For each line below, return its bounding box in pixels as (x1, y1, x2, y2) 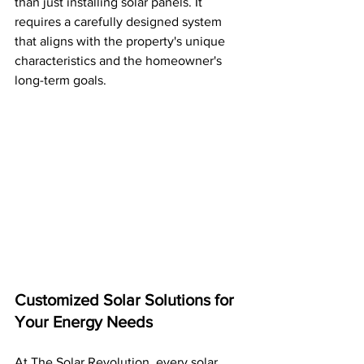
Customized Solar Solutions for (15, 290, 238, 309)
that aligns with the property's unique (15, 34, 228, 48)
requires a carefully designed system (15, 15, 225, 28)
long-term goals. (15, 73, 106, 87)
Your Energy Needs (15, 312, 153, 331)
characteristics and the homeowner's (15, 54, 225, 67)
